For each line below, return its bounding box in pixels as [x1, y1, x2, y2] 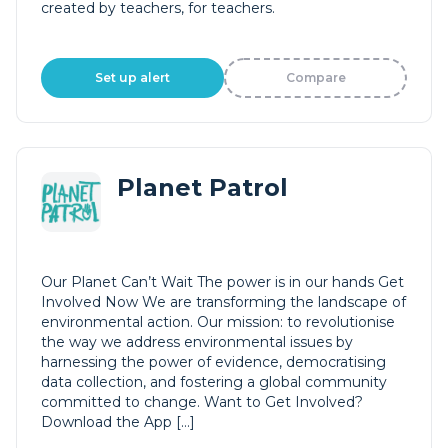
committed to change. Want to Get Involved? [41, 393, 363, 411]
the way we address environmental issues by [41, 333, 353, 351]
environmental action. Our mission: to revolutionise [41, 313, 395, 331]
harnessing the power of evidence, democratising [41, 353, 386, 371]
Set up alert [95, 70, 170, 85]
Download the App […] [41, 413, 195, 431]
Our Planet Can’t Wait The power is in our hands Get [41, 273, 404, 291]
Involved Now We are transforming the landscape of [41, 293, 406, 311]
